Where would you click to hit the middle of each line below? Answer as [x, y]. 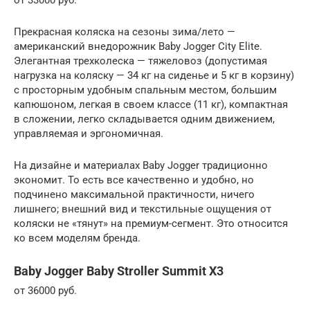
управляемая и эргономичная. [89, 133]
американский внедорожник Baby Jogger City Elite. [138, 46]
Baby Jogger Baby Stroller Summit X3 [119, 271]
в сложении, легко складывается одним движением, [144, 119]
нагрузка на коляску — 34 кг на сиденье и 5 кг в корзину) [154, 75]
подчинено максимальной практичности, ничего [134, 194]
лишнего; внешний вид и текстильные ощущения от [143, 209]
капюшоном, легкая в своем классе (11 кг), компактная [151, 104]
